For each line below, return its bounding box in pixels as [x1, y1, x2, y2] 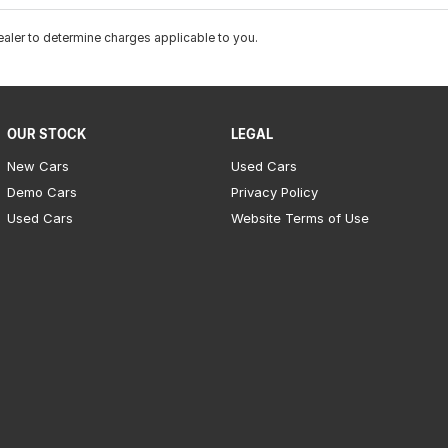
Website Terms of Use [231, 210, 370, 227]
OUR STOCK [6, 126, 86, 143]
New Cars [6, 158, 69, 175]
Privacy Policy [231, 184, 319, 201]
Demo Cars [6, 184, 77, 201]
